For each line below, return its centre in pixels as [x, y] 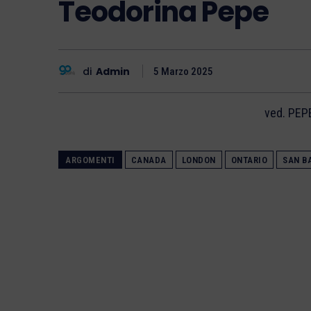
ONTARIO [249, 160]
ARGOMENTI [90, 160]
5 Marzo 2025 [183, 72]
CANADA [149, 160]
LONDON [199, 160]
